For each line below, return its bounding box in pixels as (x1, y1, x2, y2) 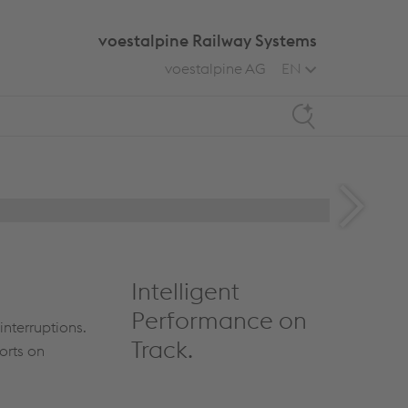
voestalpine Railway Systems (98, 30, 317, 51)
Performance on (130, 305, 307, 335)
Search (290, 95, 335, 113)
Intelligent (130, 276, 240, 306)
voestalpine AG (165, 59, 266, 77)
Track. (130, 334, 193, 364)
